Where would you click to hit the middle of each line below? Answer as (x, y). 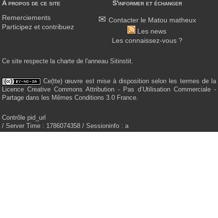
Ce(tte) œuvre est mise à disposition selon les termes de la (128, 81)
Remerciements (26, 18)
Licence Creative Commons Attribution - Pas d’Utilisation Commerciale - (109, 89)
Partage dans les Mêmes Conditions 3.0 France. (70, 98)
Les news (152, 31)
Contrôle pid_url (24, 118)
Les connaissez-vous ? (147, 40)
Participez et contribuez (38, 27)
